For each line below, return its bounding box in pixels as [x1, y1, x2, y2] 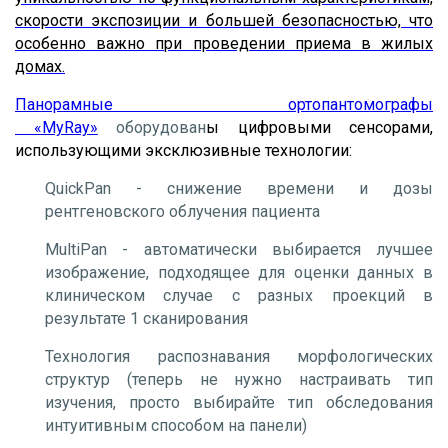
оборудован [97, 117, 206, 137]
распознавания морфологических [130, 346, 433, 366]
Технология [45, 346, 130, 366]
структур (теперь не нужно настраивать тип [45, 369, 433, 389]
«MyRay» [15, 117, 98, 137]
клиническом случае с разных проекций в [45, 285, 433, 305]
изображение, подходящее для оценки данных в [45, 262, 433, 282]
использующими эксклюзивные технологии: [15, 140, 352, 160]
